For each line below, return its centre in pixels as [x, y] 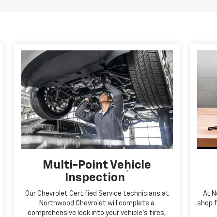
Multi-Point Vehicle [97, 165]
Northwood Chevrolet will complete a [97, 204]
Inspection [95, 178]
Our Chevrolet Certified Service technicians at [97, 194]
